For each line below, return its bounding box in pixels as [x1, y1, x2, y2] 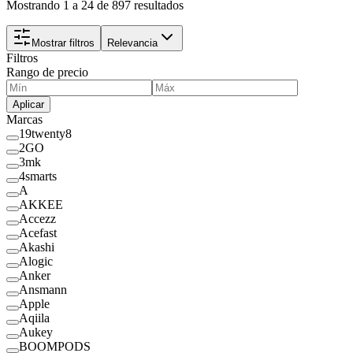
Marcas [6, 112, 43, 126]
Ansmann [19, 282, 67, 296]
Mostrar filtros [32, 36, 95, 49]
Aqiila [19, 310, 50, 325]
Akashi [19, 240, 54, 254]
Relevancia [107, 36, 158, 49]
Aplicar [13, 98, 44, 110]
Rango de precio [6, 65, 88, 79]
